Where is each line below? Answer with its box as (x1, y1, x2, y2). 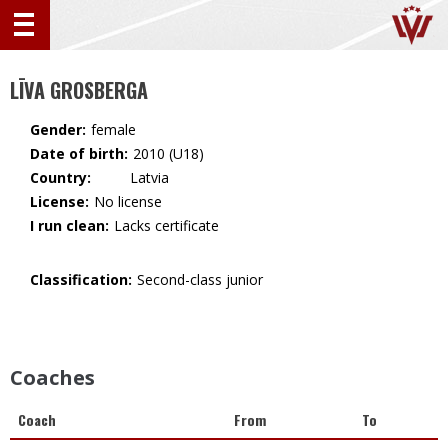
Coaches (10, 364, 95, 391)
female (91, 120, 136, 139)
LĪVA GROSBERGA (10, 75, 148, 105)
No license (94, 192, 162, 211)
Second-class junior (137, 270, 263, 289)
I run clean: (30, 216, 109, 235)
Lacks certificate (114, 216, 219, 235)
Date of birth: (30, 144, 128, 163)
